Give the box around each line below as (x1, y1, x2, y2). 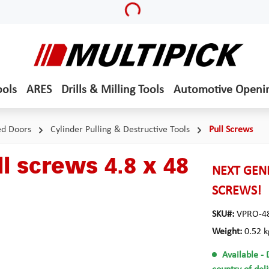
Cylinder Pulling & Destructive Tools (50, 125, 190, 134)
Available (222, 250, 259, 261)
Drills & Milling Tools (61, 84, 164, 96)
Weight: (211, 227, 244, 237)
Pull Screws (209, 125, 253, 134)
